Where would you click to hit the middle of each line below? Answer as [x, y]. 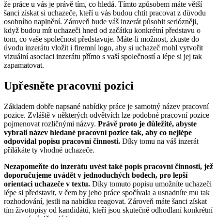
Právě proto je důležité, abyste [147, 124]
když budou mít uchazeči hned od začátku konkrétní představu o [102, 31]
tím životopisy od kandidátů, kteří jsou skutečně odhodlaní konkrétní [108, 210]
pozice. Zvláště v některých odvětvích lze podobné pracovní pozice [107, 115]
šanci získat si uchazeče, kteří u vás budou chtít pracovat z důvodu [105, 13]
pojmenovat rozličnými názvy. [51, 124]
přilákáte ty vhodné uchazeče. [49, 150]
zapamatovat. [24, 65]
